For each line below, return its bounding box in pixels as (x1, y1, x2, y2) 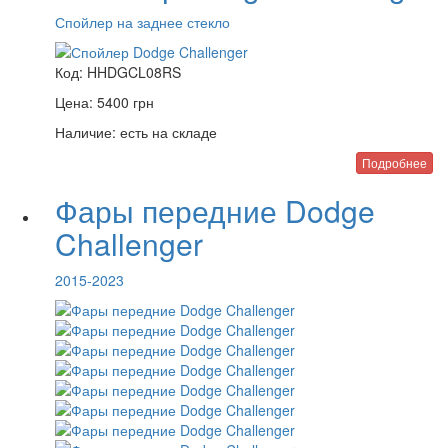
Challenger (55, 222, 203, 265)
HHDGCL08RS (87, 62, 181, 82)
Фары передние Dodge (55, 189, 375, 232)
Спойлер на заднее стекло (55, 12, 230, 32)
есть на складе (116, 122, 217, 142)
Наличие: (55, 122, 116, 142)
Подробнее (362, 154, 427, 171)
